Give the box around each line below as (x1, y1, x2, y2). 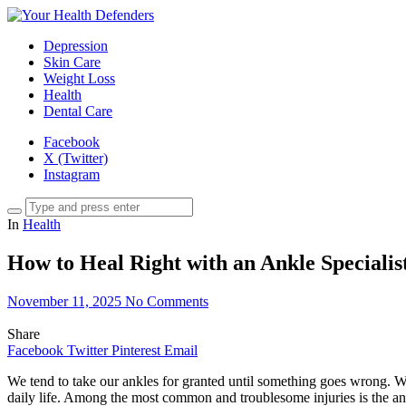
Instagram (43, 167, 100, 182)
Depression (43, 38, 108, 53)
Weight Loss (43, 71, 115, 86)
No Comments (125, 293, 208, 309)
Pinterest (111, 342, 160, 358)
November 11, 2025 (7, 293, 121, 309)
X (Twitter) (43, 150, 108, 166)
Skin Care (43, 54, 101, 70)
